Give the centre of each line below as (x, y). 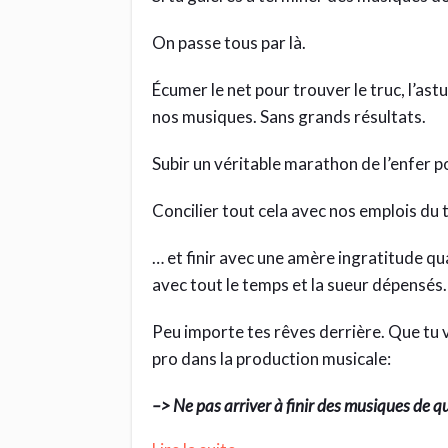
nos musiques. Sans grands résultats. (289, 116)
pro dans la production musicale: (271, 358)
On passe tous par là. (229, 42)
